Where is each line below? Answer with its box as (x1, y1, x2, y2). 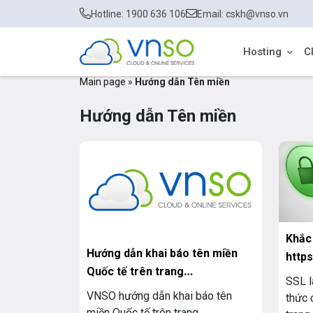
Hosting (243, 45, 282, 58)
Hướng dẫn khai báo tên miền (87, 246, 238, 260)
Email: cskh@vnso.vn (197, 8, 289, 20)
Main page (80, 76, 126, 87)
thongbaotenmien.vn (87, 282, 196, 296)
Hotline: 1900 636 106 (91, 8, 186, 20)
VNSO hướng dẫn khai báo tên (87, 289, 232, 303)
